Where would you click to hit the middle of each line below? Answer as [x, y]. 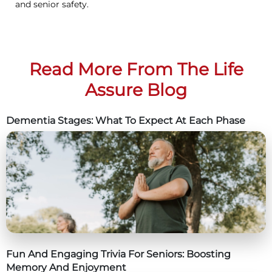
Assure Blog [136, 90]
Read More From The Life [136, 70]
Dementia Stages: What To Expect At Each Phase [126, 121]
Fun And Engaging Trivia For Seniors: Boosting [118, 254]
